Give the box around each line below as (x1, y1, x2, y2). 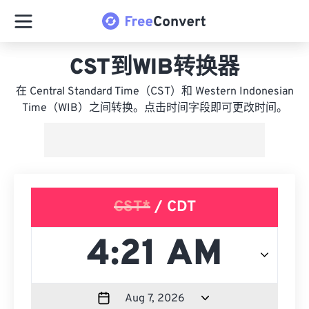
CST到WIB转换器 (70, 54, 239, 82)
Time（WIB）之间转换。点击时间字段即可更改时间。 (21, 101, 288, 115)
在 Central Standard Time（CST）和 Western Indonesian (15, 85, 294, 99)
